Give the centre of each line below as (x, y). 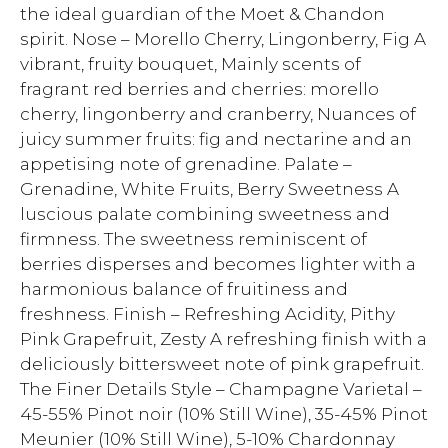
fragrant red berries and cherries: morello (199, 89)
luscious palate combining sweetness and (205, 214)
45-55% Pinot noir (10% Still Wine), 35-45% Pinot (224, 414)
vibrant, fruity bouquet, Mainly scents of (190, 64)
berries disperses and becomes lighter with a (218, 264)
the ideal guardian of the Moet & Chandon (202, 14)
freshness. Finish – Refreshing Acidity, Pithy (207, 314)
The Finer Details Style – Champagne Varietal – (221, 389)
